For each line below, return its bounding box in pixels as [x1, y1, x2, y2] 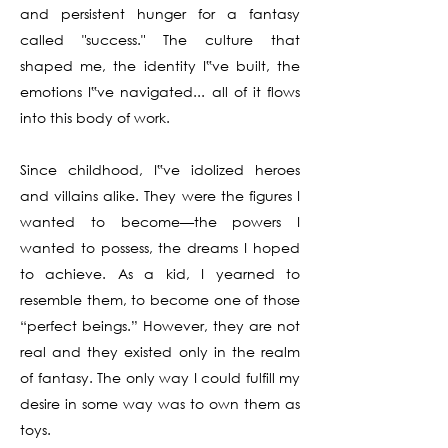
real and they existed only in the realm [20, 342, 300, 361]
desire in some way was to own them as [20, 394, 300, 413]
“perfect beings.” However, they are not [20, 316, 300, 335]
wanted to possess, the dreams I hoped [20, 238, 300, 257]
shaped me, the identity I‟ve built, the [20, 56, 300, 75]
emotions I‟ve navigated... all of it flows [20, 82, 300, 101]
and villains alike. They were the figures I [20, 186, 300, 205]
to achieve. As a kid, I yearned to [20, 264, 300, 283]
